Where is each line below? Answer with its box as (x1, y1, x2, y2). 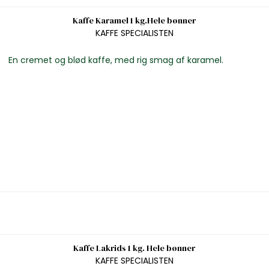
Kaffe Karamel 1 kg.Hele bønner (73, 14, 196, 27)
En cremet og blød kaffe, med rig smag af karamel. (8, 53, 223, 66)
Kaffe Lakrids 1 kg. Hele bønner (73, 242, 196, 255)
